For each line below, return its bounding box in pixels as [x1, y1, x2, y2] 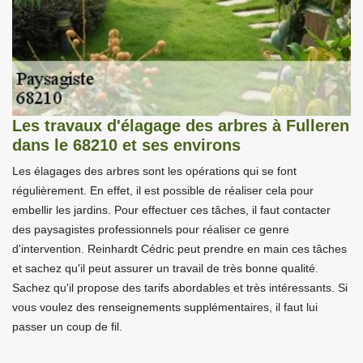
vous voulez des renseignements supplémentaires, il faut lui [12, 301, 318, 314]
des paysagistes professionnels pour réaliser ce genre [12, 223, 289, 237]
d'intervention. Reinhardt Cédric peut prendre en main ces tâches [12, 242, 347, 256]
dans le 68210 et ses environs [12, 136, 241, 155]
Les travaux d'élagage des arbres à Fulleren [12, 117, 349, 135]
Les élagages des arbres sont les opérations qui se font [12, 164, 297, 178]
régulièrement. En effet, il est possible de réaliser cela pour [12, 184, 314, 198]
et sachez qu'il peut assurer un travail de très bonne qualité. [12, 262, 318, 275]
